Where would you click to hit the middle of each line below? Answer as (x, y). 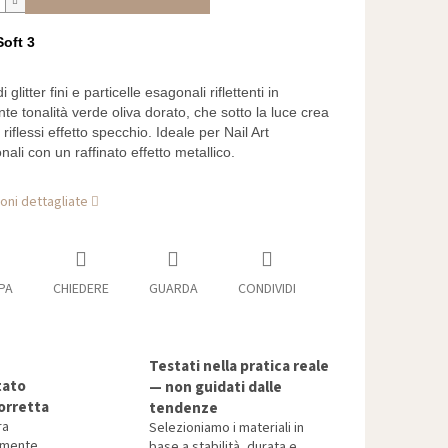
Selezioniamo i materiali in (226, 428)
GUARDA (173, 289)
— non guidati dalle (215, 387)
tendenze (183, 408)
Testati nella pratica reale (239, 366)
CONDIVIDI (266, 289)
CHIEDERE (80, 289)
